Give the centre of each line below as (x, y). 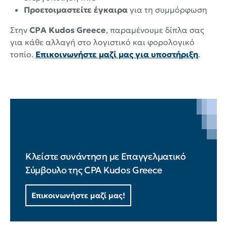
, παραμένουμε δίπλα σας (155, 30)
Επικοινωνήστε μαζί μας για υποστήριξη (117, 54)
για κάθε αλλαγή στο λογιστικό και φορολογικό (102, 42)
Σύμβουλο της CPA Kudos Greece (94, 170)
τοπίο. (23, 54)
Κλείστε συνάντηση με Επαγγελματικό (106, 156)
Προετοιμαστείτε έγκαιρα (76, 9)
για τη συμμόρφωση (168, 9)
